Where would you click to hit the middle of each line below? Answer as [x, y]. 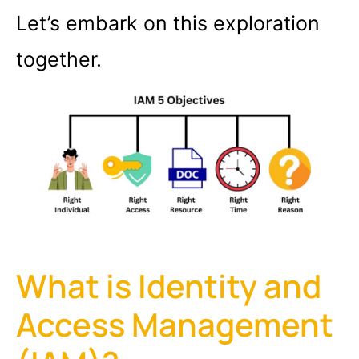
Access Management [175, 325]
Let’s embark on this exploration [168, 23]
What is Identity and [169, 286]
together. [59, 59]
